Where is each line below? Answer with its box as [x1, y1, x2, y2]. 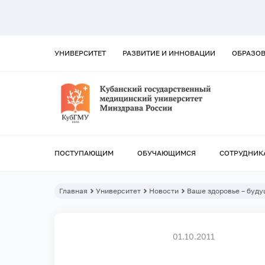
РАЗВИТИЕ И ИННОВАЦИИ [122, 49, 215, 57]
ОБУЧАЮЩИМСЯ [137, 148, 196, 158]
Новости [149, 186, 179, 196]
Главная [59, 186, 88, 196]
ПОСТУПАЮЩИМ [54, 148, 114, 158]
